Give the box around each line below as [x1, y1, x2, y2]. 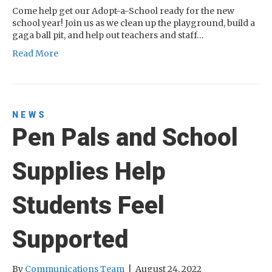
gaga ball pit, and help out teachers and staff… [12, 30, 204, 41]
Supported [12, 225, 128, 254]
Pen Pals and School [12, 123, 238, 152]
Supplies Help [12, 157, 166, 186]
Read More [12, 48, 58, 59]
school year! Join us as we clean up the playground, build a [12, 18, 255, 29]
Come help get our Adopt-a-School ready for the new [12, 5, 234, 17]
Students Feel [12, 191, 165, 220]
